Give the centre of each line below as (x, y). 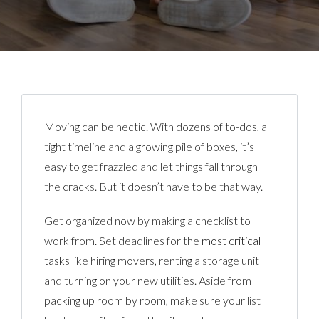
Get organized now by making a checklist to (148, 220)
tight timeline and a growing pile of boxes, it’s (150, 146)
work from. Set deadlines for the (123, 240)
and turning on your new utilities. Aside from (148, 280)
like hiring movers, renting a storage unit (165, 260)
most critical (231, 240)
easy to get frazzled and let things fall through (151, 166)
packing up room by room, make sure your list (153, 300)
